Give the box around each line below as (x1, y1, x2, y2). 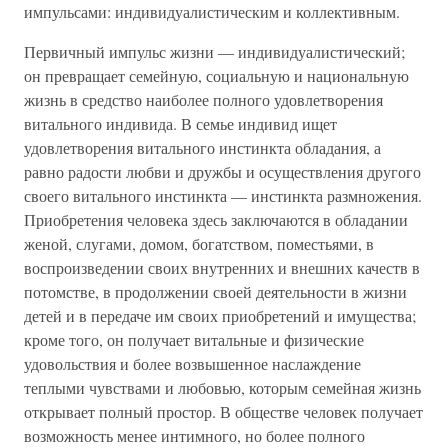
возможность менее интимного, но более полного (24, 425, 365, 446)
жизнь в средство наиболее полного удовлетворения (24, 89, 383, 110)
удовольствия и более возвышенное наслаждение (24, 353, 361, 374)
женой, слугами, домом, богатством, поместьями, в (24, 233, 374, 254)
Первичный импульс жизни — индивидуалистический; (24, 41, 405, 62)
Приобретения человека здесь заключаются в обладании (24, 209, 408, 230)
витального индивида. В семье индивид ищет (24, 113, 337, 134)
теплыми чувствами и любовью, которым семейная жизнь (24, 377, 421, 398)
